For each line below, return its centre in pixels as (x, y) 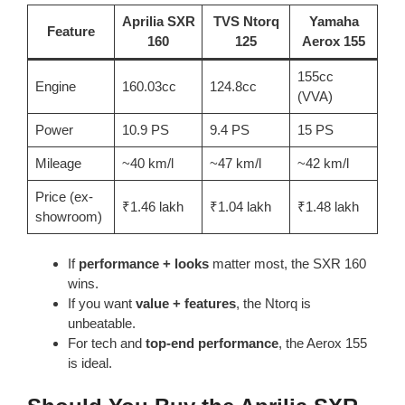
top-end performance (212, 344)
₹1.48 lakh (328, 206)
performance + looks (144, 264)
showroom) (68, 216)
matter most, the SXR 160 (287, 264)
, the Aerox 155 (323, 344)
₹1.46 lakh (152, 206)
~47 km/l (235, 163)
